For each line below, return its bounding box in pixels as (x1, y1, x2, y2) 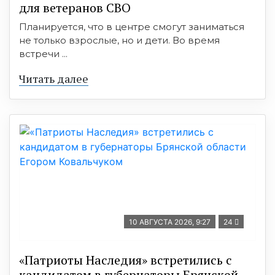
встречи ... (19, 47, 68, 60)
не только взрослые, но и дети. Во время (19, 34, 220, 46)
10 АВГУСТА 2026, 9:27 (129, 217, 211, 227)
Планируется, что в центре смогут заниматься (19, 20, 244, 33)
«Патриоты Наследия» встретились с (19, 251, 232, 268)
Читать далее (19, 71, 88, 86)
